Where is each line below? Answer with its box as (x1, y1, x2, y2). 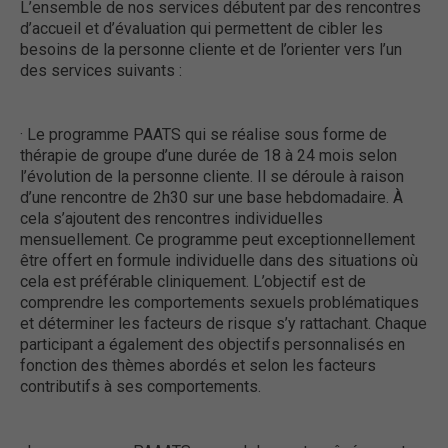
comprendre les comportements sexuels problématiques (20, 293, 419, 313)
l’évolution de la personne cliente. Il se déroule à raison (20, 167, 404, 187)
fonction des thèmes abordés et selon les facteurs (20, 356, 376, 376)
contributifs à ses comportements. (20, 377, 261, 397)
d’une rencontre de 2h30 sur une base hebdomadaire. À (20, 188, 403, 208)
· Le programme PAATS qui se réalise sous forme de (20, 125, 387, 145)
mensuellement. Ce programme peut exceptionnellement (20, 230, 415, 250)
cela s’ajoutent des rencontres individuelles (20, 209, 323, 229)
